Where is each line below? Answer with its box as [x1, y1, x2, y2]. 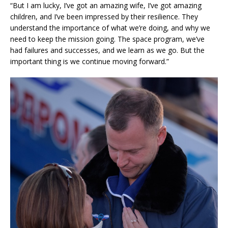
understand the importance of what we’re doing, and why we [10, 23, 210, 33]
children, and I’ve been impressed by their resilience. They [10, 12, 198, 22]
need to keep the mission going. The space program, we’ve [10, 34, 205, 44]
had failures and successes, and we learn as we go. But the [10, 45, 205, 55]
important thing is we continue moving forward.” [10, 56, 169, 67]
